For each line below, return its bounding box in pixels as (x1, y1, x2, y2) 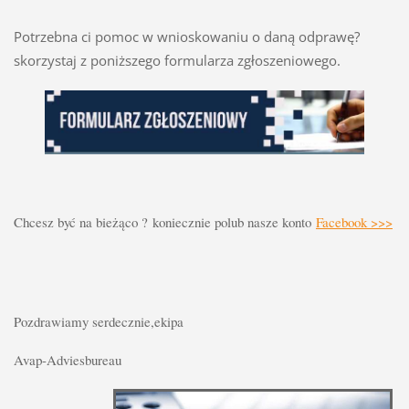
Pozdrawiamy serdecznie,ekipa (13, 312, 184, 331)
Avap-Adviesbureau (13, 351, 134, 370)
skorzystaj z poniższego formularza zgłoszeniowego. (13, 51, 344, 70)
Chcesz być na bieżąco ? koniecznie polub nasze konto (13, 213, 316, 232)
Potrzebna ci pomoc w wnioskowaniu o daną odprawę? (13, 27, 360, 47)
